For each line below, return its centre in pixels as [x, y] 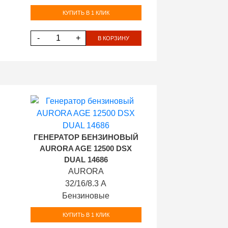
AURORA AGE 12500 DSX [86, 149]
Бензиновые [86, 196]
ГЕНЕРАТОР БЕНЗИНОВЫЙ [86, 137]
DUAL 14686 [86, 160]
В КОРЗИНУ [114, 38]
